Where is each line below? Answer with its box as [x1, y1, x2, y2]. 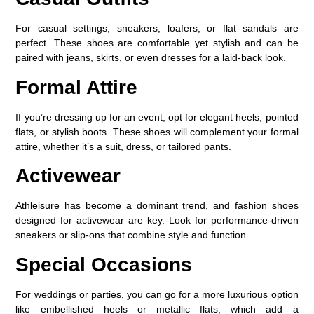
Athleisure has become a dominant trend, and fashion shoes [15, 200, 299, 212]
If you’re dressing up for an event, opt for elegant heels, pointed [15, 111, 299, 123]
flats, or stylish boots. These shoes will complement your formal [15, 125, 299, 137]
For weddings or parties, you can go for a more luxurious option [15, 288, 299, 300]
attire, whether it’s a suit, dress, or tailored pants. [15, 140, 232, 152]
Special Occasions [15, 253, 193, 275]
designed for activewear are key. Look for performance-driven [15, 214, 299, 226]
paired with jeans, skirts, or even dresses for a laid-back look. [15, 52, 287, 64]
